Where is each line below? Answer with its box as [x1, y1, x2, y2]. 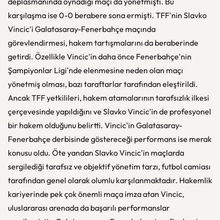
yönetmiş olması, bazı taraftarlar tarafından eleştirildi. [8, 79, 198, 89]
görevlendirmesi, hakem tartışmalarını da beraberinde [8, 38, 198, 48]
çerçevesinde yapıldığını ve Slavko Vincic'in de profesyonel [8, 107, 211, 116]
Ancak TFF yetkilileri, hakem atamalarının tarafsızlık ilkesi [8, 93, 209, 103]
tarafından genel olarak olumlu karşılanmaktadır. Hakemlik [8, 175, 212, 185]
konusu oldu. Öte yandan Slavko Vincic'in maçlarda [8, 148, 184, 158]
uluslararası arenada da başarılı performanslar [8, 203, 170, 213]
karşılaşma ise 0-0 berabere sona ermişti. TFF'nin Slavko [8, 10, 207, 20]
